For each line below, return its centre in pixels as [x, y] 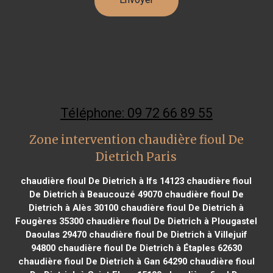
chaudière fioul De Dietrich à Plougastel [171, 221]
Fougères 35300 [50, 221]
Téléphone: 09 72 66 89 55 [136, 113]
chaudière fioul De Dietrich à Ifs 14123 [103, 181]
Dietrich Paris [136, 157]
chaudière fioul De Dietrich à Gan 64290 [102, 261]
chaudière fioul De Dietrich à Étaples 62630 [148, 248]
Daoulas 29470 [56, 234]
